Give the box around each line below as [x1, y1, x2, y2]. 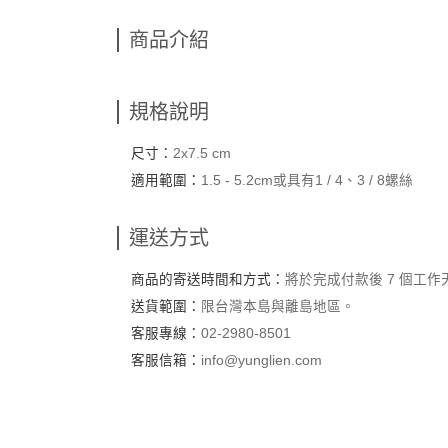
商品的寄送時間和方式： [130, 272, 285, 288]
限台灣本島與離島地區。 [200, 299, 355, 315]
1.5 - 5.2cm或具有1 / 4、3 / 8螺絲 [200, 173, 413, 189]
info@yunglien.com [200, 353, 322, 369]
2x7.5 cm [172, 146, 231, 162]
